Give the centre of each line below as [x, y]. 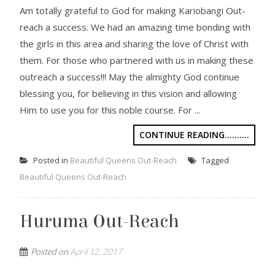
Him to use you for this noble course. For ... [110, 110]
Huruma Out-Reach [100, 222]
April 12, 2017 [96, 251]
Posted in [51, 160]
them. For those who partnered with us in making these [137, 60]
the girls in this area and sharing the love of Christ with [134, 44]
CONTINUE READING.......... [194, 135]
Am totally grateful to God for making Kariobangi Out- [133, 10]
